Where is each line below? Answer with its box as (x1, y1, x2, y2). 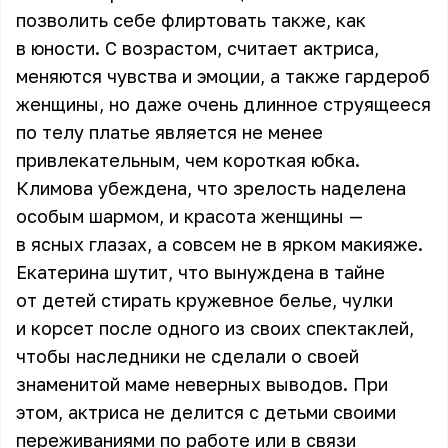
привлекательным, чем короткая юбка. (16, 149, 360, 171)
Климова (16, 177, 93, 199)
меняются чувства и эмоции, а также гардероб (16, 65, 430, 87)
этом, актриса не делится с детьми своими (16, 401, 396, 423)
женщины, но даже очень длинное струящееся (16, 93, 431, 115)
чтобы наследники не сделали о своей (16, 345, 359, 367)
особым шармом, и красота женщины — (16, 205, 363, 227)
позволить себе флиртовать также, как (16, 9, 366, 31)
